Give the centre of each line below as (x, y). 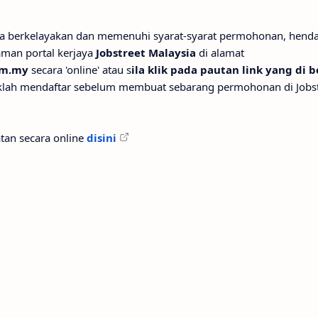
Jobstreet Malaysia (146, 53)
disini (102, 138)
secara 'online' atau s (80, 70)
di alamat (220, 53)
